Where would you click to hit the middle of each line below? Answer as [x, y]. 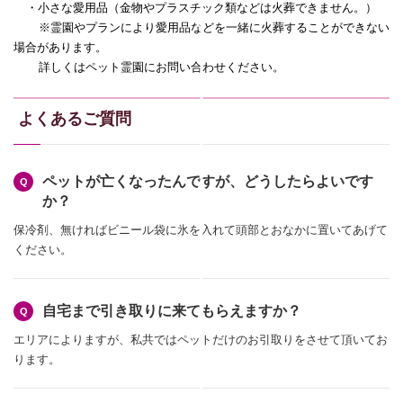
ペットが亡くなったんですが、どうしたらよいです [208, 181]
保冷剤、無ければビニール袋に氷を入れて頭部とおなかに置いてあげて [201, 230]
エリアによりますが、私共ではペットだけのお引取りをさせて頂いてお [201, 340]
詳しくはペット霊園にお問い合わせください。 [161, 67]
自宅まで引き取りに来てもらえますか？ [172, 311]
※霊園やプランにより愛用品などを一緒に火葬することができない [214, 27]
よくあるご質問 [75, 119]
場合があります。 [60, 47]
